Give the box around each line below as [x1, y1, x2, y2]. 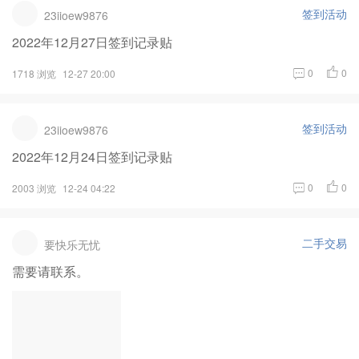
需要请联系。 [12, 261, 89, 280]
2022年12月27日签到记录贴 [12, 32, 172, 51]
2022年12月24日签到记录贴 [12, 147, 172, 166]
